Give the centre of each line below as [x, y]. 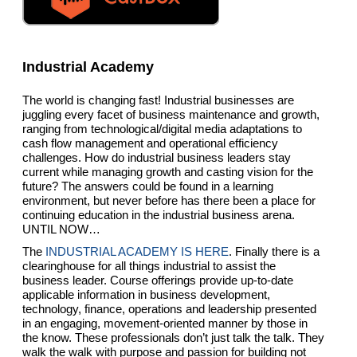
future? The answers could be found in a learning [148, 186]
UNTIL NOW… [62, 229]
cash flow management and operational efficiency [151, 143]
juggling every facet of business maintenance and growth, [171, 114]
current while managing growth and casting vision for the [168, 171]
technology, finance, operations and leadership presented [170, 308]
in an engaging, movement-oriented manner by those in [165, 323]
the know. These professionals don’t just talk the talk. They [174, 337]
